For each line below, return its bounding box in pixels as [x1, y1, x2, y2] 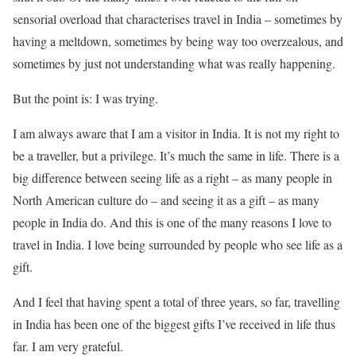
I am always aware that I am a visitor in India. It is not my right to [13, 124, 339, 141]
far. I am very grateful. [13, 337, 123, 354]
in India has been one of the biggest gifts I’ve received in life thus [13, 315, 335, 332]
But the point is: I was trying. [13, 89, 158, 106]
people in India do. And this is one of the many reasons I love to [13, 213, 331, 230]
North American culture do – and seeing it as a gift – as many [13, 191, 319, 208]
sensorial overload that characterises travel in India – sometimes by [13, 10, 342, 27]
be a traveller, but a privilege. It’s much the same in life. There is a [13, 146, 339, 164]
